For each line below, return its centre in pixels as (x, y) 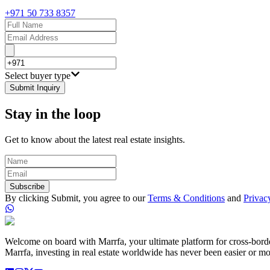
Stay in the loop (53, 114)
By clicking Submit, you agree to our (75, 198)
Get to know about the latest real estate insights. (95, 139)
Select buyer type (38, 75)
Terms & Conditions (186, 198)
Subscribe (27, 186)
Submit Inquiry (35, 87)
